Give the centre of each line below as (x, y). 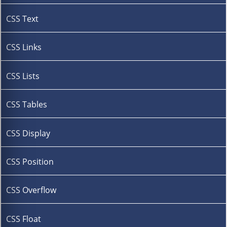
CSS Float (24, 219)
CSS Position (30, 162)
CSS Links (24, 47)
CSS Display (28, 133)
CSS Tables (27, 105)
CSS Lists (23, 76)
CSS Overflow (31, 190)
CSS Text (22, 19)
